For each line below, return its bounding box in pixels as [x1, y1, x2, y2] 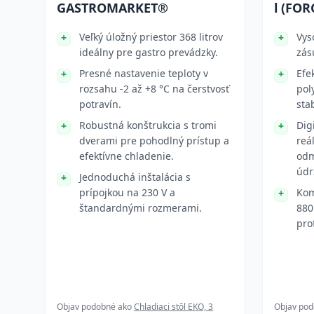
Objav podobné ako [57, 301, 134, 313]
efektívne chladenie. [79, 149, 174, 163]
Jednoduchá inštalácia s [79, 170, 191, 184]
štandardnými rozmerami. [79, 201, 202, 214]
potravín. [79, 97, 121, 111]
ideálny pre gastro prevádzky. [79, 46, 218, 59]
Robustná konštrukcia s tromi [79, 118, 217, 132]
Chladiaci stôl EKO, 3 [134, 301, 213, 313]
